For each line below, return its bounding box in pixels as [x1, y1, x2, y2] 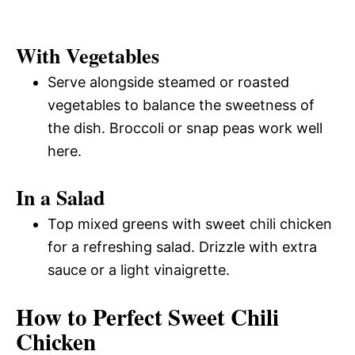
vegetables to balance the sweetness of [48, 96, 315, 113]
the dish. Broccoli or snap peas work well [48, 119, 323, 136]
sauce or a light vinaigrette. [48, 261, 230, 278]
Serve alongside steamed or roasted [48, 73, 289, 90]
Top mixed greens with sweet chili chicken [48, 215, 332, 232]
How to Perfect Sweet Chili [16, 300, 279, 334]
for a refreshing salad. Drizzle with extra [48, 238, 317, 255]
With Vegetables [16, 40, 159, 71]
